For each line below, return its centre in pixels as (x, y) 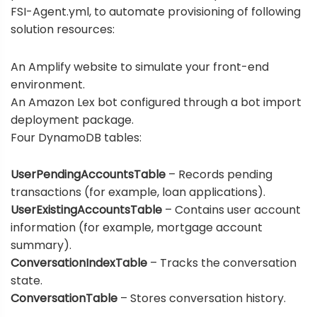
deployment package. (72, 120)
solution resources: (63, 30)
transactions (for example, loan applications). (138, 192)
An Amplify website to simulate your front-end (140, 67)
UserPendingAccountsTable (88, 174)
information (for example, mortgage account (137, 227)
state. (27, 280)
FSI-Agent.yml (50, 12)
